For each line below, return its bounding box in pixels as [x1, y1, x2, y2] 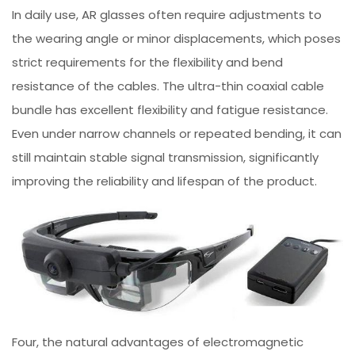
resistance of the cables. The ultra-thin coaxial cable [12, 78, 325, 95]
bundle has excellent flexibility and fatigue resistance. [12, 101, 329, 119]
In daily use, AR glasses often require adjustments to [12, 6, 323, 24]
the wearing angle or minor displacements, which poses [12, 30, 342, 48]
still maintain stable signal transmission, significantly [12, 149, 319, 166]
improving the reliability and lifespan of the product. [12, 173, 318, 190]
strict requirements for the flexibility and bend [12, 54, 284, 71]
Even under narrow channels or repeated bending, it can [12, 125, 342, 143]
